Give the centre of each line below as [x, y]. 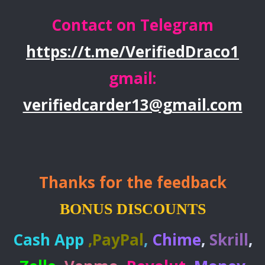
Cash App [48, 239]
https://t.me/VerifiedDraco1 [132, 51]
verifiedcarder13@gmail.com [132, 104]
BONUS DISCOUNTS [132, 209]
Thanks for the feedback [132, 182]
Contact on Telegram [132, 25]
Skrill [229, 239]
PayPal [118, 239]
